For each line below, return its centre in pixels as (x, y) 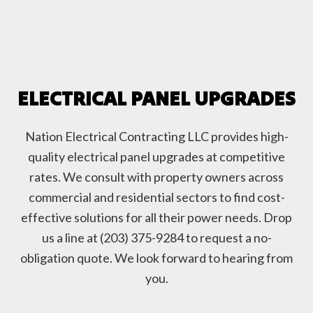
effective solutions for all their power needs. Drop (156, 218)
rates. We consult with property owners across (156, 177)
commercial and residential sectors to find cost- (156, 197)
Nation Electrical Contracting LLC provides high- (156, 137)
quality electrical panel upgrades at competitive (156, 157)
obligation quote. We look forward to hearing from (156, 258)
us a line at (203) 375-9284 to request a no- (156, 238)
